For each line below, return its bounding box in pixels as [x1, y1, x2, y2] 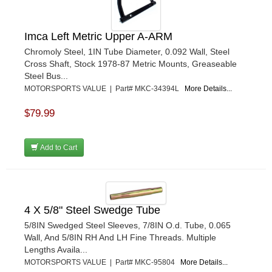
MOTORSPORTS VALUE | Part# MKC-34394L [24, 84, 185, 93]
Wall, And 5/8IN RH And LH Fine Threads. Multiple [24, 232, 216, 242]
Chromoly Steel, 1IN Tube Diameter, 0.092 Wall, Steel [24, 47, 229, 57]
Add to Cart [38, 143, 77, 152]
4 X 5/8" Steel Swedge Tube [24, 203, 160, 216]
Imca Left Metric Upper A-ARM [24, 30, 172, 43]
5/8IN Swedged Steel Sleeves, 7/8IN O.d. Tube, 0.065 [24, 220, 231, 230]
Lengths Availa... [24, 244, 87, 254]
